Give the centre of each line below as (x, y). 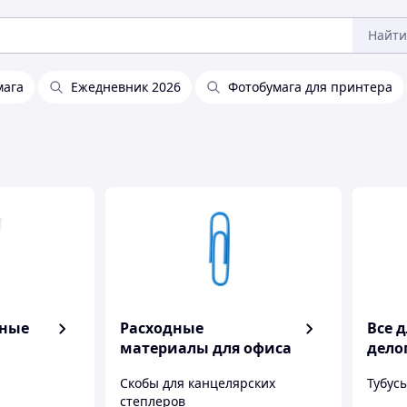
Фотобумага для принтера (310, 87)
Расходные (162, 328)
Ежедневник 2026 (126, 87)
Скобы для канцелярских (198, 382)
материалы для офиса (206, 348)
